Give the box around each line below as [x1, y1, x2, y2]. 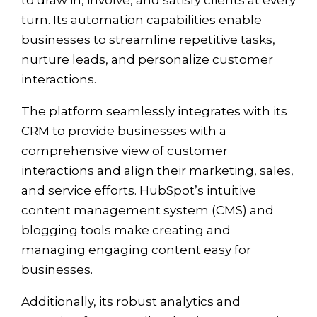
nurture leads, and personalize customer [21, 52, 273, 67]
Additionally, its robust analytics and [21, 294, 241, 309]
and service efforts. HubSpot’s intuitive [21, 183, 256, 197]
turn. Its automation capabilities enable [21, 12, 262, 27]
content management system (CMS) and [21, 202, 274, 217]
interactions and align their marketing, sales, [21, 163, 294, 178]
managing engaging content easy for [21, 242, 251, 257]
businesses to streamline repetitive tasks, [21, 32, 275, 47]
